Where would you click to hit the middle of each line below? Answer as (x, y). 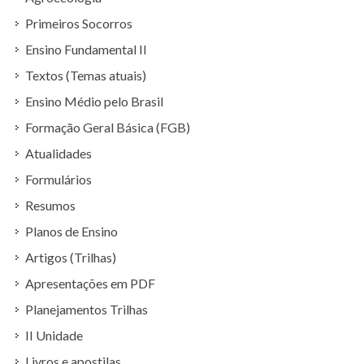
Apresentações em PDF (90, 283)
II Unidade (54, 335)
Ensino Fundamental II (86, 49)
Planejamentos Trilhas (87, 309)
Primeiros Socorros (79, 23)
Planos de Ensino (71, 231)
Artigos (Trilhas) (71, 257)
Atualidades (58, 153)
